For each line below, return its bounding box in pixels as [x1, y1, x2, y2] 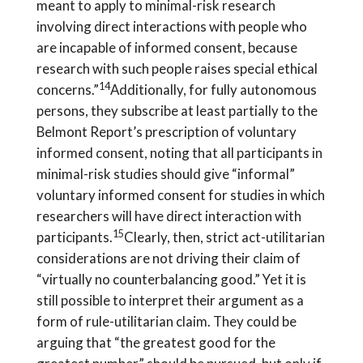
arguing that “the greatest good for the [36, 334, 275, 352]
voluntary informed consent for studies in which [36, 186, 325, 204]
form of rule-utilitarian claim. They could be [36, 313, 297, 331]
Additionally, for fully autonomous [109, 81, 317, 99]
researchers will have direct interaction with [36, 207, 301, 225]
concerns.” [36, 81, 99, 99]
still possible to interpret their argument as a [36, 292, 304, 310]
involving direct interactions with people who [36, 18, 307, 36]
